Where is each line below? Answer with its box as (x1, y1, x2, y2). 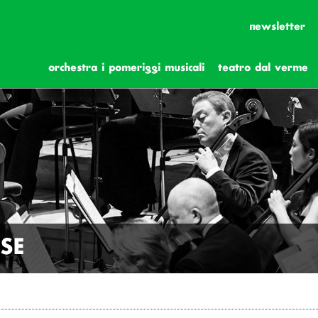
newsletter (248, 20, 305, 34)
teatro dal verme (218, 61, 308, 75)
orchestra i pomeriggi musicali (48, 61, 204, 75)
